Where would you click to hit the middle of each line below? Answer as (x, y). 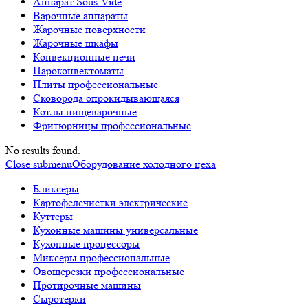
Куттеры (53, 216)
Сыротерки (59, 299)
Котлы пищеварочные (85, 112)
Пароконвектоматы (78, 70)
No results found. (43, 150)
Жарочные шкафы (76, 43)
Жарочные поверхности (89, 29)
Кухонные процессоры (86, 244)
